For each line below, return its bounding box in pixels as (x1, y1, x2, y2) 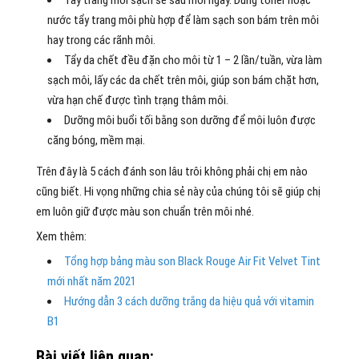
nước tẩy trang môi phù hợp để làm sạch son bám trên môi (46, 12, 319, 27)
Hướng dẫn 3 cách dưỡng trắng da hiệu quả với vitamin (63, 293, 314, 309)
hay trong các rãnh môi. (46, 32, 155, 47)
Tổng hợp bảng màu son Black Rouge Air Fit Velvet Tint (63, 253, 321, 268)
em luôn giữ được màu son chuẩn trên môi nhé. (35, 204, 254, 219)
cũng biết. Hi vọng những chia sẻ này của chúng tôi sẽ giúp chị (35, 184, 321, 199)
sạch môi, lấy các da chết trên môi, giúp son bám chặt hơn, (46, 72, 319, 87)
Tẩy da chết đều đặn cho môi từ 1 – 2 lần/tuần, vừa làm (63, 52, 322, 67)
